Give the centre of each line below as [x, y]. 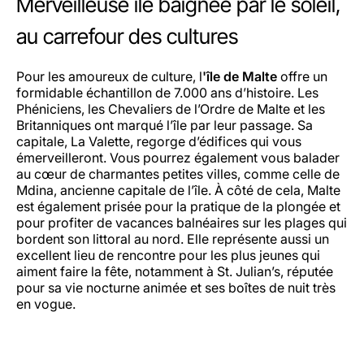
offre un [302, 76]
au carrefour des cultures [127, 36]
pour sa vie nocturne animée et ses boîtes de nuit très [176, 287]
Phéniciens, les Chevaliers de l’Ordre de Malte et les [171, 108]
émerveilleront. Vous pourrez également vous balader [178, 157]
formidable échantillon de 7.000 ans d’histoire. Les [167, 92]
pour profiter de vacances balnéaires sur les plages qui [182, 222]
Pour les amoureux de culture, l [109, 76]
